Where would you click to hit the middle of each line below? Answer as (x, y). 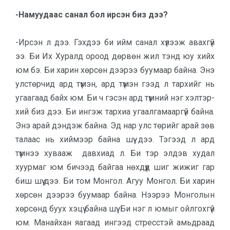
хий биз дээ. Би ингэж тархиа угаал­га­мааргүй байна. (115, 112)
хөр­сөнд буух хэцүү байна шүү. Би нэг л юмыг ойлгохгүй (115, 209)
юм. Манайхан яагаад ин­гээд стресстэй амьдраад (115, 223)
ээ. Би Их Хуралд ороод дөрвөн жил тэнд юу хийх (115, 56)
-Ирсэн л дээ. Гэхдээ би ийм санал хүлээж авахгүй (115, 42)
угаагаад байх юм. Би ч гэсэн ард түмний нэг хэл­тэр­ (115, 98)
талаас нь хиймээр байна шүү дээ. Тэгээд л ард (115, 139)
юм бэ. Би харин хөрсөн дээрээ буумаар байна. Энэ (115, 70)
